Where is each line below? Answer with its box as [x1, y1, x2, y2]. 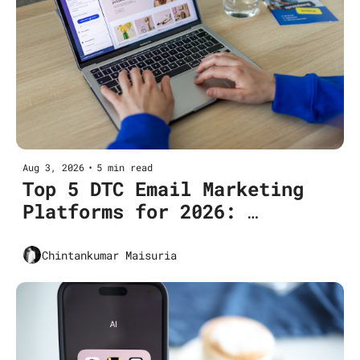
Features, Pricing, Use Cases [22, 221, 337, 247]
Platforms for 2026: [22, 198, 236, 225]
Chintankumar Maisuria [42, 247, 177, 263]
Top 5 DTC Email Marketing [22, 176, 304, 202]
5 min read [96, 161, 153, 174]
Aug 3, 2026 [22, 161, 84, 174]
